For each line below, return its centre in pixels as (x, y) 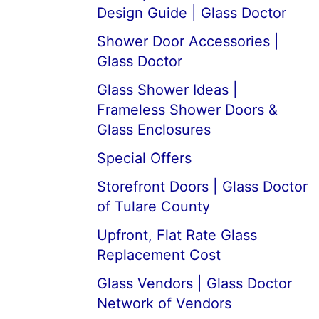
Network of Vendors (164, 303)
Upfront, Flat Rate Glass (177, 235)
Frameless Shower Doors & (187, 110)
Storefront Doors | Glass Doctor (202, 187)
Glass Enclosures (154, 130)
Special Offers (144, 158)
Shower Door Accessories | (188, 41)
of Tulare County (153, 206)
